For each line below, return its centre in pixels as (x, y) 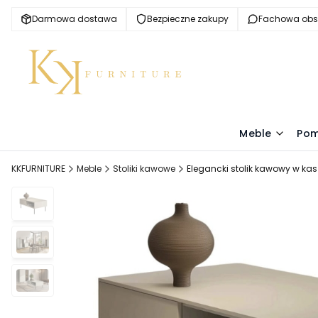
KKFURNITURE (38, 168)
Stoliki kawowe (144, 168)
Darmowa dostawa (75, 19)
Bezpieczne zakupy (188, 19)
